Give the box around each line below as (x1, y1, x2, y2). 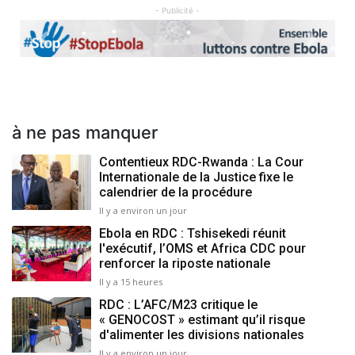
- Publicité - (155, 5, 200, 15)
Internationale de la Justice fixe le (99, 169, 293, 185)
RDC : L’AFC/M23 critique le (99, 296, 258, 312)
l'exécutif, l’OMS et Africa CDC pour (99, 240, 306, 256)
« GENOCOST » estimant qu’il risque (99, 311, 305, 327)
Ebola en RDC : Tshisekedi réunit (99, 225, 286, 241)
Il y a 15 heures (99, 275, 162, 288)
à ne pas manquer (12, 121, 158, 143)
